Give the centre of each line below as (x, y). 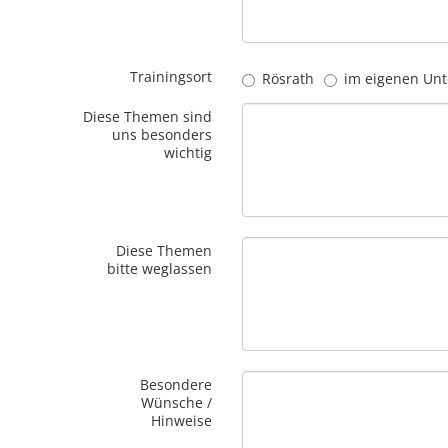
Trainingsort (171, 76)
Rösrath (288, 78)
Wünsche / (177, 402)
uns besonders (162, 134)
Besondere (176, 384)
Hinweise (182, 420)
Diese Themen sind (148, 116)
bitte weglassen (160, 268)
